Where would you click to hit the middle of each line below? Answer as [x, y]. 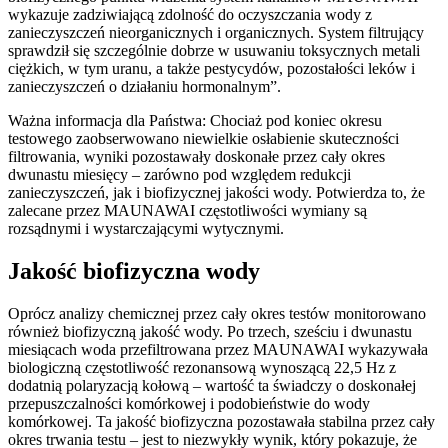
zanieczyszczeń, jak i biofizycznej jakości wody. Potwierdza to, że [216, 192]
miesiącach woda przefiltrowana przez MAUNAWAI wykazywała [218, 349]
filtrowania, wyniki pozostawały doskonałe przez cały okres [196, 156]
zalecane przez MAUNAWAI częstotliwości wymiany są [187, 210]
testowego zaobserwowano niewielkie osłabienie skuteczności [203, 138]
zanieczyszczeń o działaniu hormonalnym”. [144, 86]
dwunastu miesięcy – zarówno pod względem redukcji [179, 174]
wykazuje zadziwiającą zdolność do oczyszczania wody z [190, 14]
